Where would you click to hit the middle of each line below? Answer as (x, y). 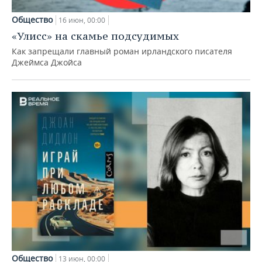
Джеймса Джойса (47, 63)
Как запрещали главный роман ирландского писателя (122, 51)
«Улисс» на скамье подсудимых (95, 36)
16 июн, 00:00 (82, 20)
